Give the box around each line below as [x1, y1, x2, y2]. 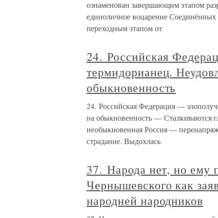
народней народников [87, 193, 203, 209]
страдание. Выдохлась [87, 136, 161, 146]
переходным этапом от [87, 23, 162, 34]
